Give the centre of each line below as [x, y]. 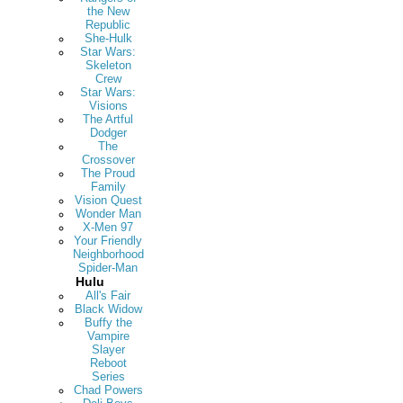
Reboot [108, 363]
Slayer [108, 349]
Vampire [108, 336]
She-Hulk [108, 38]
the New [108, 11]
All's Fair [108, 296]
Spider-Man [108, 268]
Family [108, 187]
